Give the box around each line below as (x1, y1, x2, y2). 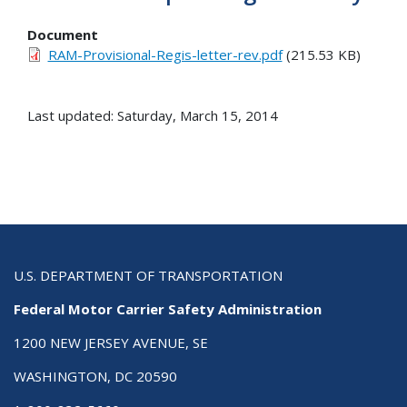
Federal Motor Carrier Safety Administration (14, 300, 322, 319)
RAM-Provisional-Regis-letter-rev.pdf (47, 45, 283, 65)
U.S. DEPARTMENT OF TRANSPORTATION (14, 266, 283, 285)
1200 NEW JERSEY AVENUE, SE (14, 333, 208, 352)
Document (27, 25, 98, 45)
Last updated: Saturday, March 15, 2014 (27, 106, 278, 125)
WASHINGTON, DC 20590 (14, 367, 177, 386)
